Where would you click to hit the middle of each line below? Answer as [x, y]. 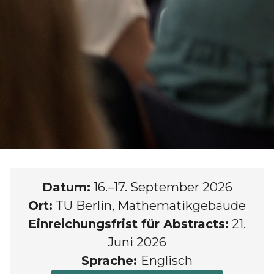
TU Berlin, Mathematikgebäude [151, 205]
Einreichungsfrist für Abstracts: [128, 224]
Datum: [66, 187]
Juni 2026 [137, 242]
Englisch [167, 260]
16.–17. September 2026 [163, 187]
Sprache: [111, 260]
